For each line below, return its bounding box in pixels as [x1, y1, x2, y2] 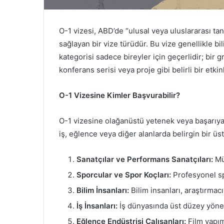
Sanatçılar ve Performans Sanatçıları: [76, 154, 213, 164]
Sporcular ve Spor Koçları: [76, 169, 171, 179]
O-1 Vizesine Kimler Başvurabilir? [59, 90, 180, 100]
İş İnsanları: [76, 200, 117, 210]
